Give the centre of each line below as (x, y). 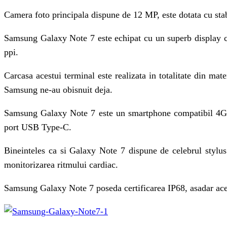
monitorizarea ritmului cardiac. (61, 164)
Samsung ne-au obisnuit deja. (58, 89)
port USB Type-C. (38, 127)
